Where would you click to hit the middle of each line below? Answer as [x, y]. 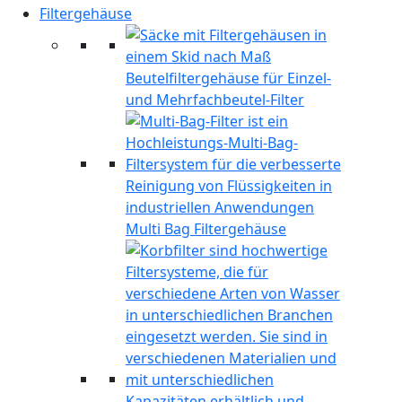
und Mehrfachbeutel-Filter [215, 100]
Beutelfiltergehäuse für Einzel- [228, 79]
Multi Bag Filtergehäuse [206, 229]
